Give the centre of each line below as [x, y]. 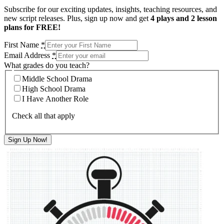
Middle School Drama [57, 79]
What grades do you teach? [47, 65]
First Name [22, 44]
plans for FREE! [32, 27]
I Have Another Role [55, 99]
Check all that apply [43, 116]
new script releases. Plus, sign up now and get [77, 18]
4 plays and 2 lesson [184, 18]
